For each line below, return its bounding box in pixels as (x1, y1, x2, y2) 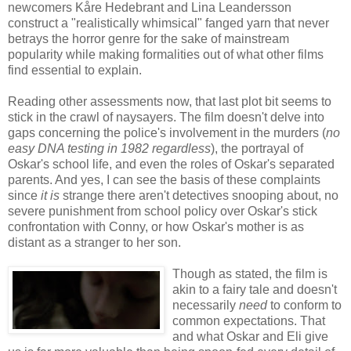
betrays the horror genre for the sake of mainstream (8, 31, 289, 45)
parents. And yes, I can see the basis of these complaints (8, 172, 320, 186)
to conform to (267, 298, 342, 312)
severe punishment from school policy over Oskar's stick (8, 204, 317, 218)
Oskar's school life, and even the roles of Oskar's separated (8, 157, 335, 171)
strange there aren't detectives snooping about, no (60, 188, 338, 202)
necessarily (172, 298, 239, 312)
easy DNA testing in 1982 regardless (8, 141, 211, 155)
